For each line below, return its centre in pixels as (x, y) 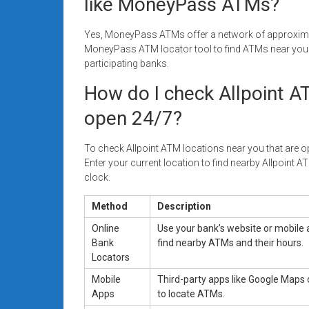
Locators (111, 257)
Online (106, 228)
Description (184, 206)
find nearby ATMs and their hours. (230, 242)
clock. (97, 177)
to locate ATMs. (191, 293)
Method (110, 206)
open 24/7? (133, 118)
